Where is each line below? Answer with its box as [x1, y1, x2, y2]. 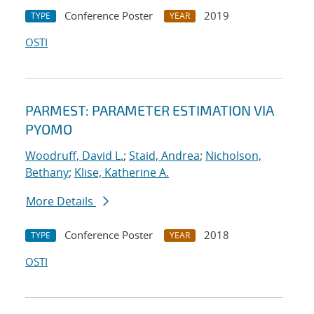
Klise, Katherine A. [74, 165, 169, 181]
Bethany [25, 165, 69, 181]
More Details [26, 193, 96, 210]
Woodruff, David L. [25, 148, 123, 164]
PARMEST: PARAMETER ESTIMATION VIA [25, 102, 274, 119]
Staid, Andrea [129, 148, 200, 164]
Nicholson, [205, 148, 261, 164]
